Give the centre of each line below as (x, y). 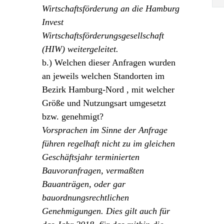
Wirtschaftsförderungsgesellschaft (103, 35)
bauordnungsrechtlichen (85, 197)
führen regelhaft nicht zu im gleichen (108, 143)
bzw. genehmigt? (73, 116)
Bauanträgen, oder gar (84, 184)
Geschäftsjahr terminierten (91, 157)
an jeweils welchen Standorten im (103, 76)
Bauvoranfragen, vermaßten (93, 170)
